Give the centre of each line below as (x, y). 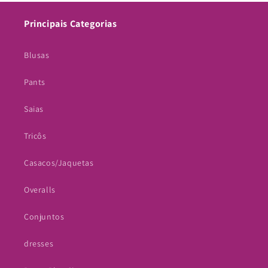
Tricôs (35, 136)
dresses (39, 244)
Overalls (40, 190)
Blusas (37, 55)
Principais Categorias (71, 24)
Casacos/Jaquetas (59, 163)
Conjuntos (44, 217)
